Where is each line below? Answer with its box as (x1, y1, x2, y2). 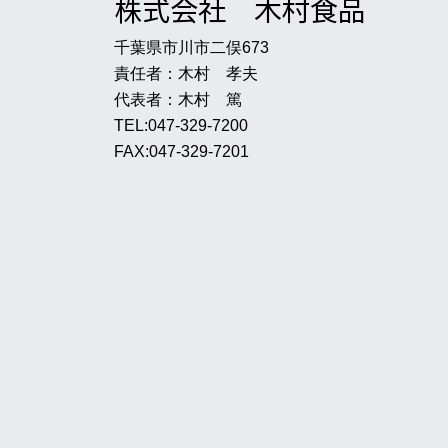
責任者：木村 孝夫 (114, 65, 258, 82)
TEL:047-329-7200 (114, 117, 248, 134)
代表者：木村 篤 (114, 91, 258, 108)
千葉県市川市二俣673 (114, 39, 269, 56)
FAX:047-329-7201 (114, 143, 249, 160)
